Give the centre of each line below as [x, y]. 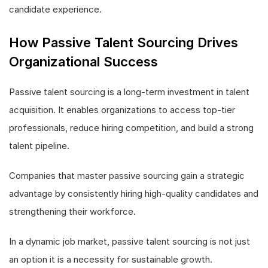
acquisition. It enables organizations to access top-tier [122, 110]
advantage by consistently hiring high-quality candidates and [134, 194]
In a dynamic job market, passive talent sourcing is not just [130, 241]
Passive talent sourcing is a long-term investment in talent [129, 92]
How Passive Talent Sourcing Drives [124, 42]
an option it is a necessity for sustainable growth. [111, 259]
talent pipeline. [39, 146]
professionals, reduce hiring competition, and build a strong [131, 128]
